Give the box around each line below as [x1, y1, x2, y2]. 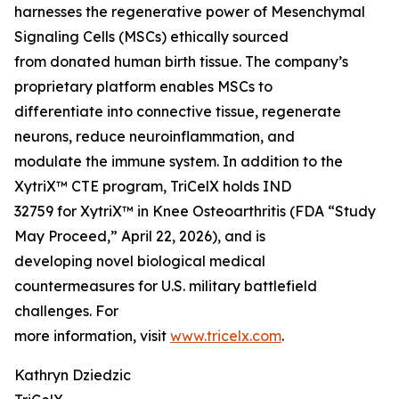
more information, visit [14, 327, 170, 346]
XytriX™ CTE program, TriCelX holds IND [14, 177, 291, 196]
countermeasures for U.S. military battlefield [14, 277, 317, 296]
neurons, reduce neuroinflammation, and [14, 127, 295, 146]
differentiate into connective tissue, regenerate [14, 102, 341, 121]
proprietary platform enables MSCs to [14, 77, 273, 96]
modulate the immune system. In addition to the [14, 152, 343, 171]
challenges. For [14, 302, 118, 321]
